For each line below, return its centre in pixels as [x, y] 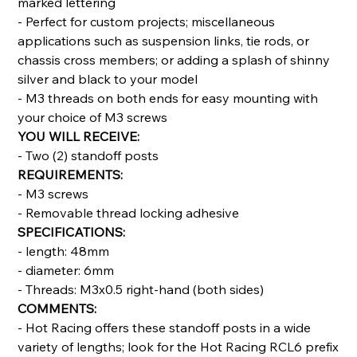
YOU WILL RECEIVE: [79, 136]
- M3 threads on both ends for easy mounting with [168, 98]
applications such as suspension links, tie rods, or [164, 40]
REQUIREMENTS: [71, 174]
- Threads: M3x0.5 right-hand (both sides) [141, 289]
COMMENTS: [57, 308]
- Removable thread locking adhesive [129, 212]
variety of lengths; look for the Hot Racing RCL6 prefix [178, 346]
